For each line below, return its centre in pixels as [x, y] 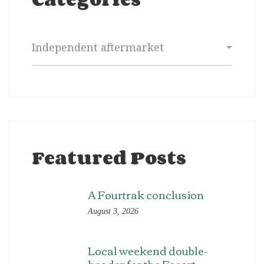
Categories [59, 38]
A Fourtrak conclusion [146, 195]
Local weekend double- [148, 251]
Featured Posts [109, 158]
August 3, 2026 [113, 212]
